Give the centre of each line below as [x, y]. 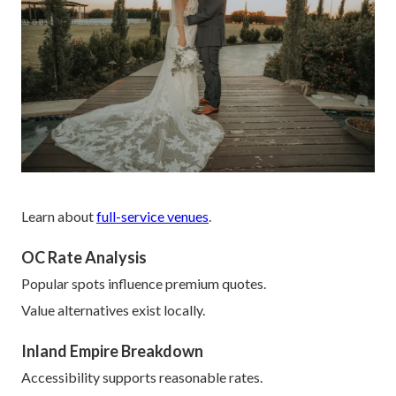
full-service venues [152, 217]
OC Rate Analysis [84, 258]
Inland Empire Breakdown [112, 351]
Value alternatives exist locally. [113, 310]
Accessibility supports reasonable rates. [142, 377]
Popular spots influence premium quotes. [144, 284]
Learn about [59, 217]
